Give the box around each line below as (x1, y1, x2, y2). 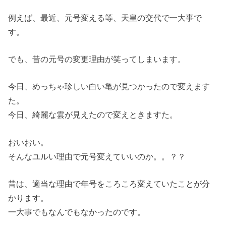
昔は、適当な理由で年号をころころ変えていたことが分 (8, 179, 210, 188)
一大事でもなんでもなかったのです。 (8, 207, 146, 216)
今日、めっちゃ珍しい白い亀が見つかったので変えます (8, 82, 210, 91)
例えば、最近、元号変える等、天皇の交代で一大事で (8, 13, 202, 22)
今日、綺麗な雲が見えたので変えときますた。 (8, 110, 178, 120)
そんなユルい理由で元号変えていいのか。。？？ (8, 151, 186, 161)
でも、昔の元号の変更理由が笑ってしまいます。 (8, 54, 186, 64)
